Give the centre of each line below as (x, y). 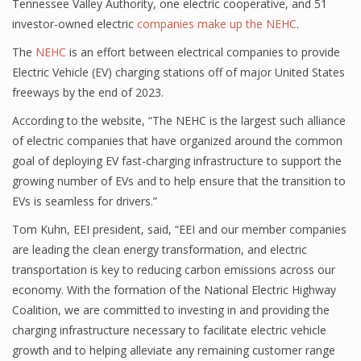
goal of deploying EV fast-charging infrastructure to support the (177, 161)
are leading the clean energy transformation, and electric (160, 249)
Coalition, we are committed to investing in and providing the (171, 310)
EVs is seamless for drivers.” (85, 201)
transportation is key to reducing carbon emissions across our (174, 270)
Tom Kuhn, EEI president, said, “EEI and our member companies (179, 229)
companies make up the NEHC (217, 24)
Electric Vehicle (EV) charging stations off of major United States (178, 72)
